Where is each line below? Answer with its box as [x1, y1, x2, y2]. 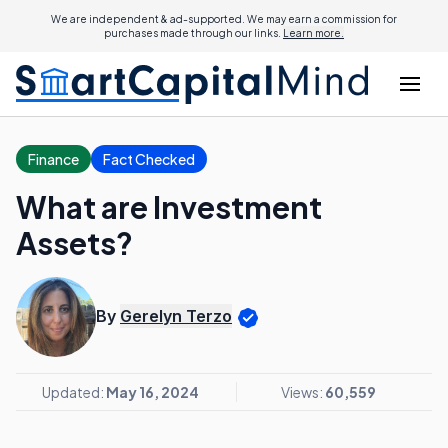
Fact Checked [103, 150, 195, 168]
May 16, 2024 [105, 383, 199, 401]
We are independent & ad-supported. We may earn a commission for [51, 13, 397, 25]
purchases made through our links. [104, 27, 283, 39]
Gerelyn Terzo [120, 306, 232, 327]
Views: [281, 383, 325, 401]
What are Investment [16, 188, 322, 226]
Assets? [16, 224, 133, 262]
